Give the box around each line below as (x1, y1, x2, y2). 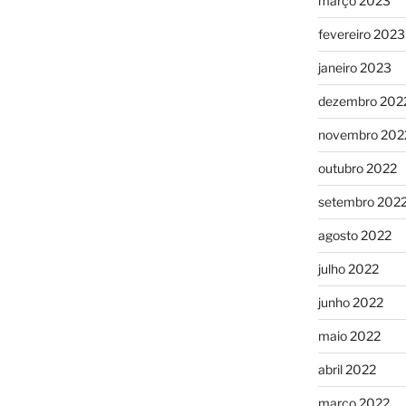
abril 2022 (317, 362, 376, 378)
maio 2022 (317, 328, 381, 344)
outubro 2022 (317, 160, 397, 177)
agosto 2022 (317, 227, 391, 244)
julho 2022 (317, 261, 379, 277)
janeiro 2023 (317, 60, 391, 76)
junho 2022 (317, 295, 383, 311)
